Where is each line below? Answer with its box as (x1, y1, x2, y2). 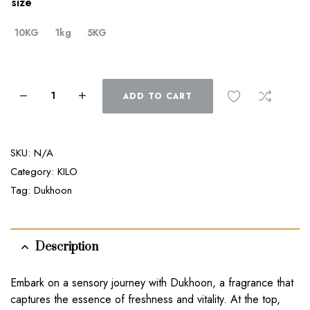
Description (35, 239, 98, 255)
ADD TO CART (123, 89, 193, 102)
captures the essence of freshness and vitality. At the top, (10, 291, 280, 307)
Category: (10, 163, 57, 179)
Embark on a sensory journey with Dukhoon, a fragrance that (10, 274, 293, 291)
